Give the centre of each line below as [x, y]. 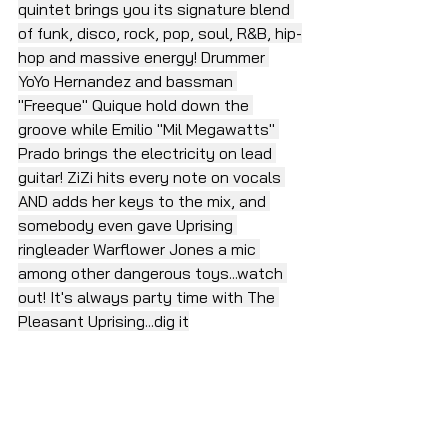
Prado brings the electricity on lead [147, 152]
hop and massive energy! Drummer [143, 56]
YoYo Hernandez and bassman [127, 80]
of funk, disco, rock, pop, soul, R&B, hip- [160, 32]
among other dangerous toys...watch [152, 272]
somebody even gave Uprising [127, 224]
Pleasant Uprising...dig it [103, 320]
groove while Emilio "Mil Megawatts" [148, 128]
